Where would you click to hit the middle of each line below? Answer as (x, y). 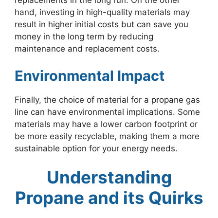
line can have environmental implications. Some (107, 112)
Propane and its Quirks (109, 198)
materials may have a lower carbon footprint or (106, 124)
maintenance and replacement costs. (87, 49)
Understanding (109, 177)
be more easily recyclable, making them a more (107, 136)
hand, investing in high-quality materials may (102, 12)
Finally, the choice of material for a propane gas (107, 100)
